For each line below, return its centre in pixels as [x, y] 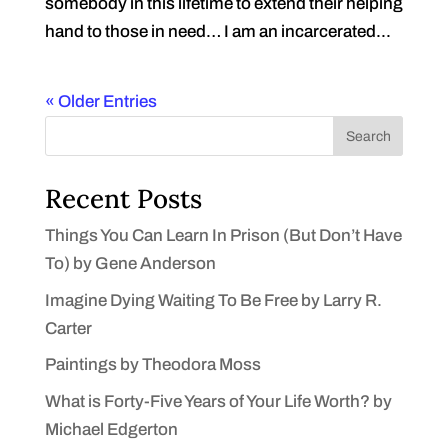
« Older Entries [100, 101]
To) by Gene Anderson [130, 263]
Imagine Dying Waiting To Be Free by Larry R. [213, 300]
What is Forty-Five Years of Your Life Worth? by [218, 401]
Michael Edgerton [111, 429]
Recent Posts [123, 198]
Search [368, 136]
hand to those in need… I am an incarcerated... [217, 31]
